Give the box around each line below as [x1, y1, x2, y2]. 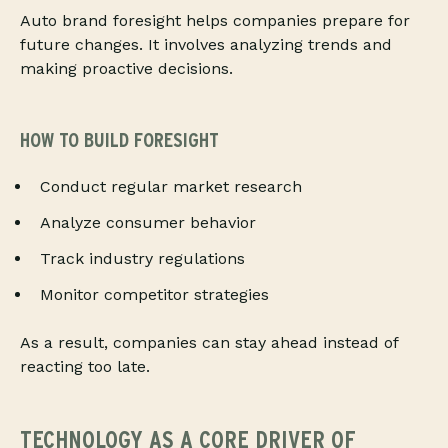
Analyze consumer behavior [40, 213, 256, 233]
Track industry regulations [40, 249, 245, 269]
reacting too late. [20, 357, 150, 377]
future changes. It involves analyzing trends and [20, 35, 392, 55]
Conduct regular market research [40, 177, 302, 197]
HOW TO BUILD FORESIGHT [20, 128, 219, 153]
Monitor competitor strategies [40, 285, 269, 305]
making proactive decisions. [20, 59, 233, 79]
